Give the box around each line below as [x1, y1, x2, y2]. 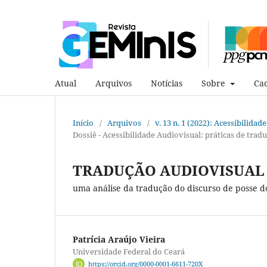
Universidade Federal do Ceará [73, 246, 185, 257]
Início [73, 117, 94, 128]
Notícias [151, 77, 182, 89]
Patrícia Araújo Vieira [73, 233, 165, 245]
